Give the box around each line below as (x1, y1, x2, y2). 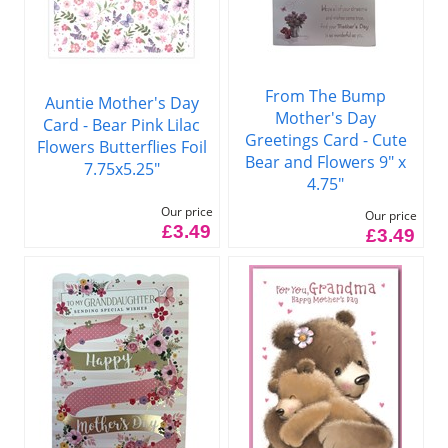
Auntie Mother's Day (44, 92, 199, 115)
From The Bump (265, 84, 387, 107)
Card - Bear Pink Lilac (43, 114, 201, 137)
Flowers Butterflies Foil (36, 136, 207, 159)
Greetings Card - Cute (244, 128, 407, 151)
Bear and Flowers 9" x (245, 150, 407, 173)
